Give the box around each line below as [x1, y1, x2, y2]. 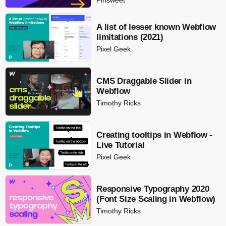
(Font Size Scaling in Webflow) [96, 194, 216, 204]
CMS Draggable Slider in [96, 76, 192, 86]
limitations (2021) [96, 32, 163, 42]
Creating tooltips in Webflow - [96, 130, 213, 140]
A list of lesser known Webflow [96, 22, 216, 32]
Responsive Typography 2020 [96, 184, 209, 194]
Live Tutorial [96, 140, 145, 150]
